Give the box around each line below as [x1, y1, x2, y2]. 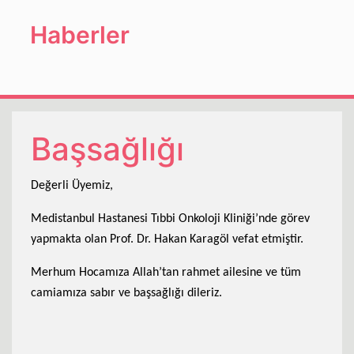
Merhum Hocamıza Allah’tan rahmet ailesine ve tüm [31, 265, 301, 279]
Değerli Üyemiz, [31, 179, 113, 192]
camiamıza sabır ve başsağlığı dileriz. [31, 286, 222, 299]
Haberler [30, 20, 130, 49]
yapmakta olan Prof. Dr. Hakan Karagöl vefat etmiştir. [31, 232, 303, 246]
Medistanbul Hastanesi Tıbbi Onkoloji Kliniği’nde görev [31, 212, 310, 225]
